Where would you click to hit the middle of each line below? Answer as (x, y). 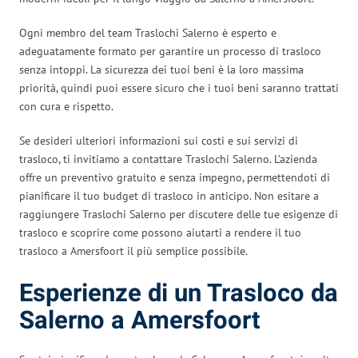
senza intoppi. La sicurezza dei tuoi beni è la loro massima (161, 69)
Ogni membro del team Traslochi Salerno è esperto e (148, 32)
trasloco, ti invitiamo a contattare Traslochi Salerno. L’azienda (168, 159)
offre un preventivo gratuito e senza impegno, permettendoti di (175, 177)
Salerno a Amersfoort (139, 320)
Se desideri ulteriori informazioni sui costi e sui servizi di (159, 140)
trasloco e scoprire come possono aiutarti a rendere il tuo (160, 232)
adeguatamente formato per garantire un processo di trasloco (170, 51)
